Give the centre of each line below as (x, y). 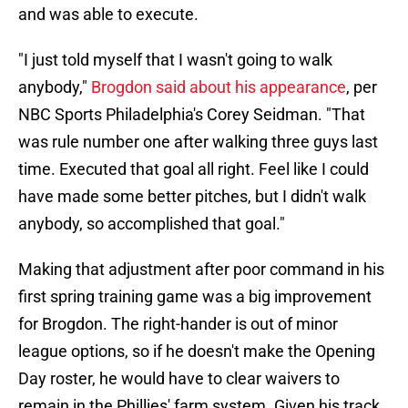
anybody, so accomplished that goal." (152, 224)
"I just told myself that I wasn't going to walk (175, 60)
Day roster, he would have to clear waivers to (179, 379)
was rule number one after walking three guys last (198, 142)
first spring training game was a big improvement (195, 297)
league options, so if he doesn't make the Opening (197, 352)
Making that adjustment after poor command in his (201, 270)
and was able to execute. (108, 15)
